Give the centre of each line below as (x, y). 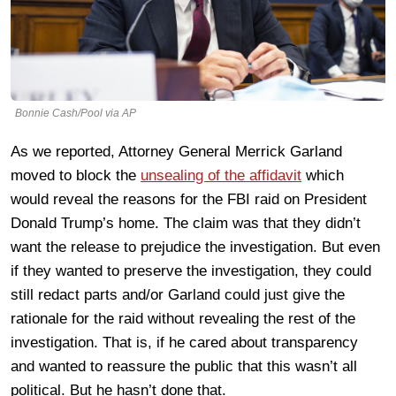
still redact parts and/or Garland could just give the (178, 294)
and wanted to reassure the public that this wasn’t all (184, 366)
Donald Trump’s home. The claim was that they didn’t (186, 223)
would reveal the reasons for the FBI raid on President (189, 199)
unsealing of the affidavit (221, 175)
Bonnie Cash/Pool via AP (76, 113)
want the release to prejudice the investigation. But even (195, 247)
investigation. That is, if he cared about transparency (184, 342)
